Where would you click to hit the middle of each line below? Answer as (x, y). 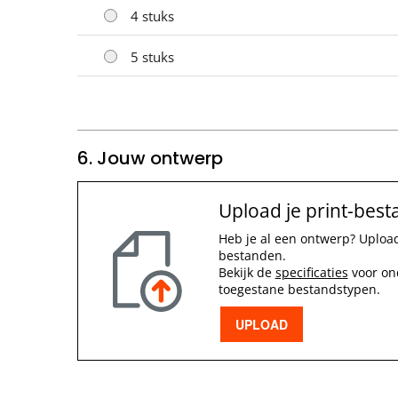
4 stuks (152, 16)
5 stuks (152, 56)
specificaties (311, 272)
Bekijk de (247, 272)
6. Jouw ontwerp (150, 158)
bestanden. (252, 255)
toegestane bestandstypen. (299, 289)
